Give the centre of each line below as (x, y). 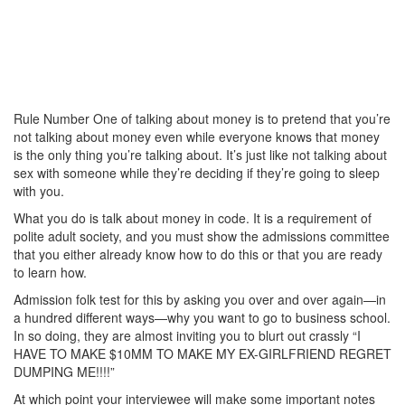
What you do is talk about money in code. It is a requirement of (193, 217)
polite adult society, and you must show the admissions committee (202, 235)
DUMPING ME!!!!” (64, 371)
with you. (39, 190)
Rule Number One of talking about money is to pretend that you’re (202, 118)
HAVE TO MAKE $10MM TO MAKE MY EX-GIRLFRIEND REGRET (202, 353)
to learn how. (50, 272)
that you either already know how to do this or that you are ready (198, 254)
